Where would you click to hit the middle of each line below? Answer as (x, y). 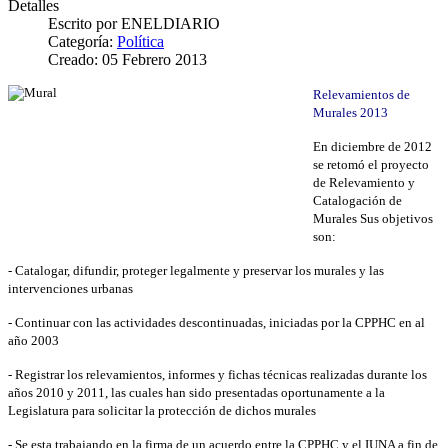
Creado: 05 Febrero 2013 (127, 60)
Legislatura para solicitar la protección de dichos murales (162, 411)
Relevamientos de (361, 95)
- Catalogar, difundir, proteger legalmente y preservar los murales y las (196, 271)
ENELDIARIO (170, 24)
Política (140, 42)
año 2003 (33, 341)
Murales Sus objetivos (373, 219)
